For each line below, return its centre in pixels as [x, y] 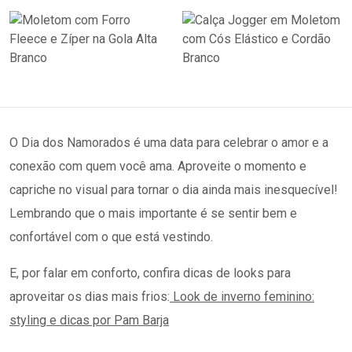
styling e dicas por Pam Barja [89, 321]
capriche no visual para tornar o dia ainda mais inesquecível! [174, 190]
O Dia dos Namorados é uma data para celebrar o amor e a [169, 143]
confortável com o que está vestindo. [114, 237]
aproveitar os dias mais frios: [90, 297]
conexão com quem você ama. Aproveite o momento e [158, 167]
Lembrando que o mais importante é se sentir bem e [153, 214]
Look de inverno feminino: [244, 297]
